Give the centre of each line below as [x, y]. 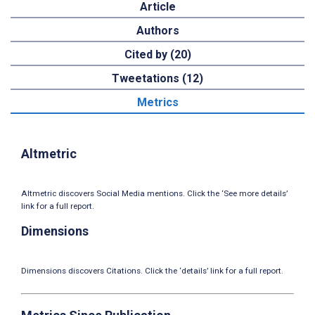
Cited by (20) [157, 55]
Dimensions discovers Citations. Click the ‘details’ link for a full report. [152, 270]
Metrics [157, 103]
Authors [157, 31]
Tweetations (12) [157, 79]
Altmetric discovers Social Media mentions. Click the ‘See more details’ [154, 194]
